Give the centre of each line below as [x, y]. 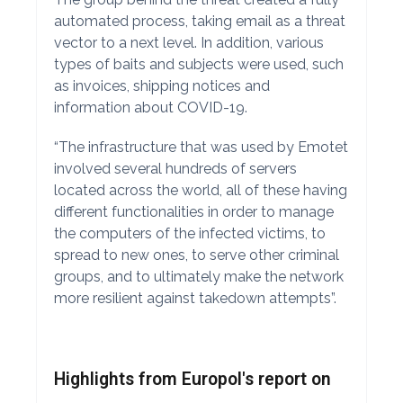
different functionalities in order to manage [193, 212]
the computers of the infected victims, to [189, 233]
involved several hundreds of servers [175, 169]
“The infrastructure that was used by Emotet [201, 147]
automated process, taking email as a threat [199, 21]
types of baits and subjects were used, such [198, 64]
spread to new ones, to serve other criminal [196, 255]
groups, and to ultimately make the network [198, 277]
